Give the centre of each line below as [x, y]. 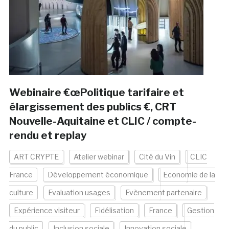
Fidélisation [114, 211]
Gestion [200, 211]
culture [21, 193]
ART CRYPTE [36, 157]
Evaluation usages [79, 193]
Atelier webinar [99, 157]
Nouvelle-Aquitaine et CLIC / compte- [102, 121]
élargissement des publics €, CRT [93, 107]
